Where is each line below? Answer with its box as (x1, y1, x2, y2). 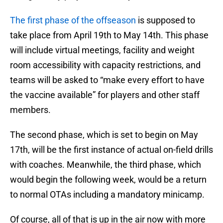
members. (10, 105, 51, 115)
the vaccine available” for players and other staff (10, 90, 200, 101)
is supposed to (136, 15, 195, 26)
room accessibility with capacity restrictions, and (10, 60, 201, 71)
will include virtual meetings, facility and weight (10, 45, 195, 56)
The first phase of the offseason (10, 15, 136, 26)
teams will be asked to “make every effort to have (10, 75, 205, 86)
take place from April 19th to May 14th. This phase (10, 30, 209, 41)
